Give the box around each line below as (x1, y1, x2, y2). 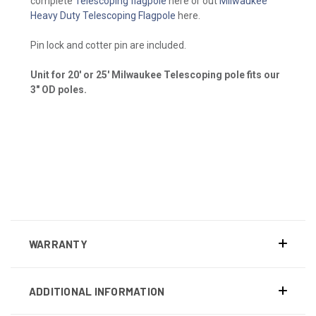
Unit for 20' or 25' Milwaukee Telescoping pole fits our (30, 68, 280, 80)
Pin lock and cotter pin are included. (30, 39, 186, 51)
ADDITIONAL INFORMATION (28, 284, 165, 298)
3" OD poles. (30, 83, 87, 95)
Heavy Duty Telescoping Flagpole (30, 9, 176, 21)
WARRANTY (28, 237, 87, 250)
